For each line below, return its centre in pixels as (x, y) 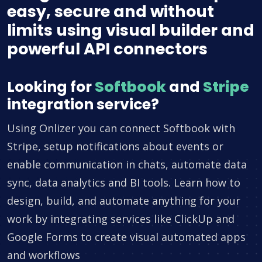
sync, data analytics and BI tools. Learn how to (124, 183)
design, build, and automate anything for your (124, 201)
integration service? (83, 105)
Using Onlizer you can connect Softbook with (121, 128)
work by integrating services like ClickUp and (121, 219)
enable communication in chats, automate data (127, 165)
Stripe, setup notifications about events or (115, 146)
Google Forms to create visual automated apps (126, 237)
